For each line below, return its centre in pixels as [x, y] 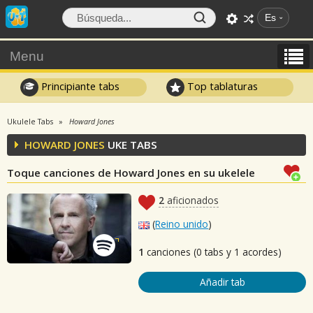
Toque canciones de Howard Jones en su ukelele [131, 173]
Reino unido [182, 224]
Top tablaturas [221, 86]
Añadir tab [222, 282]
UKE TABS [131, 145]
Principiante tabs [79, 86]
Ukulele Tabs [30, 122]
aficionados [192, 200]
